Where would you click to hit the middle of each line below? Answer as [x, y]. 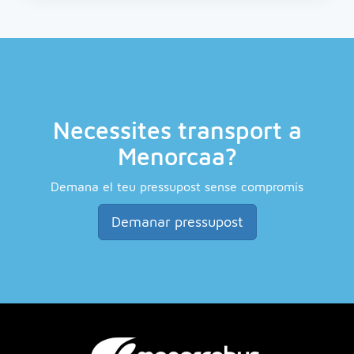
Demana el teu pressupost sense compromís [177, 187]
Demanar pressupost [177, 222]
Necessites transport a [177, 130]
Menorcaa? [177, 156]
